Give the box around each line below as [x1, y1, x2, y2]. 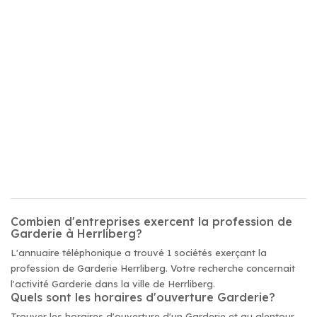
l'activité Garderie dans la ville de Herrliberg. [11, 278, 215, 289]
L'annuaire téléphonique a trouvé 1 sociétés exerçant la [11, 247, 267, 258]
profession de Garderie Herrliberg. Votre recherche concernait [11, 263, 295, 274]
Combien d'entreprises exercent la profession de [11, 214, 292, 229]
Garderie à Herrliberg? [11, 226, 142, 241]
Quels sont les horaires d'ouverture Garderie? [11, 290, 275, 304]
